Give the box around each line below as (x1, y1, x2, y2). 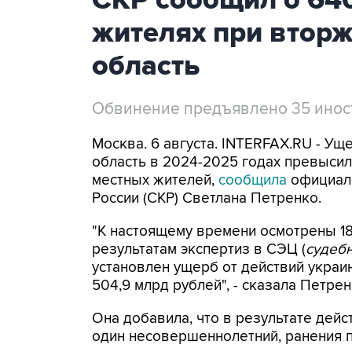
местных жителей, (92, 171, 218, 189)
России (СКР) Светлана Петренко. (92, 189, 321, 207)
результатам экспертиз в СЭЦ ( (92, 240, 306, 258)
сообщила (218, 171, 291, 189)
